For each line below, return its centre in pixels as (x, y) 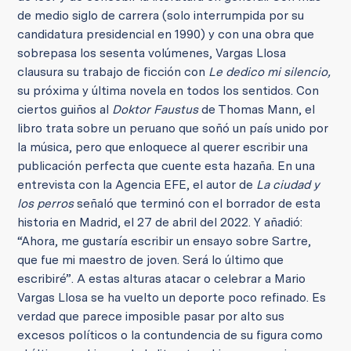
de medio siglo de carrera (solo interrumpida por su (161, 15)
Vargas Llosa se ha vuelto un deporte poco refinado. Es (172, 297)
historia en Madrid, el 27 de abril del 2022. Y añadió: (160, 222)
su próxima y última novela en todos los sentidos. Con (168, 90)
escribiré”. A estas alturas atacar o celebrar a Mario (162, 279)
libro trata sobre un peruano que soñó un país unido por (173, 128)
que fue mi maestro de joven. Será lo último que (151, 260)
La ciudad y (288, 185)
